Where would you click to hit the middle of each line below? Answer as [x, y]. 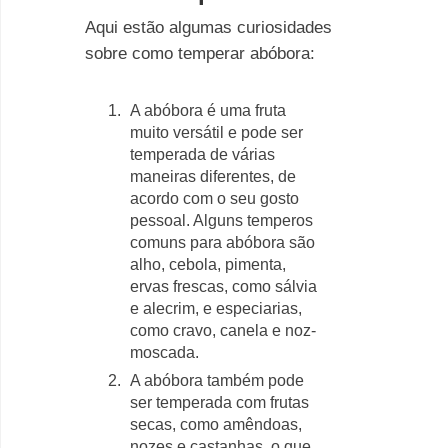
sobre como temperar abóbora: [200, 53]
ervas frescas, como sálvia [223, 286]
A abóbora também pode [217, 380]
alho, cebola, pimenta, [208, 264]
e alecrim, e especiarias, [216, 308]
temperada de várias [202, 154]
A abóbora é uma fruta [208, 110]
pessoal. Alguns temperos [221, 220]
